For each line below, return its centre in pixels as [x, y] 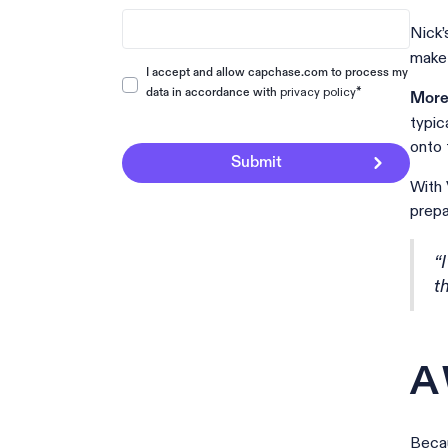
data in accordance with [213, 92]
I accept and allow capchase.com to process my [277, 72]
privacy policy [318, 92]
